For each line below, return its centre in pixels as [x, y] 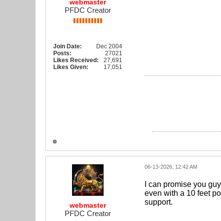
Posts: [62, 53]
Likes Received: [76, 60]
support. [159, 202]
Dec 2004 [109, 46]
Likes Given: [71, 67]
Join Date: [68, 46]
